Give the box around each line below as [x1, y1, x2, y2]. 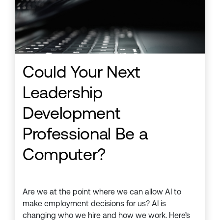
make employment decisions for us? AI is [23, 199, 166, 209]
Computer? [23, 144, 106, 165]
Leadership [23, 82, 103, 103]
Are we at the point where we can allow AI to [23, 187, 181, 197]
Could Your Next [23, 62, 140, 82]
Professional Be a [23, 124, 148, 144]
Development [23, 103, 121, 123]
